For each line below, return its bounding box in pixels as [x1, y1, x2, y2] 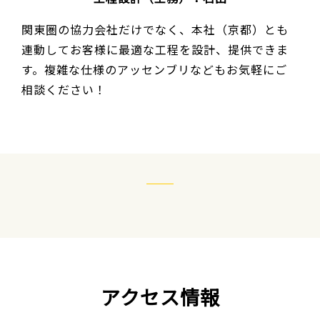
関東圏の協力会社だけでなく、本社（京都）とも [21, 20, 289, 38]
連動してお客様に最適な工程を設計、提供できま [21, 40, 289, 58]
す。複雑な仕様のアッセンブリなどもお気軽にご [21, 60, 287, 78]
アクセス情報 [100, 281, 220, 311]
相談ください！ [21, 80, 106, 98]
